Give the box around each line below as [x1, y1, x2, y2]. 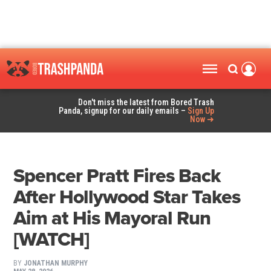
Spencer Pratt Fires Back [13, 165, 221, 188]
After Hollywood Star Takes [13, 186, 241, 209]
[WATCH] [13, 228, 90, 252]
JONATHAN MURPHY [24, 259, 88, 268]
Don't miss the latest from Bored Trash [78, 97, 215, 108]
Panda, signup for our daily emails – [59, 106, 188, 116]
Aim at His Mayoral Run [13, 207, 211, 230]
